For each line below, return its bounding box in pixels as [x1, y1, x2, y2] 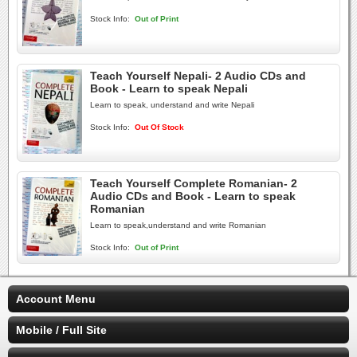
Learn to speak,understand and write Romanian [90, 221, 266, 229]
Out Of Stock [135, 123, 184, 131]
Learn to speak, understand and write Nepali [90, 100, 254, 109]
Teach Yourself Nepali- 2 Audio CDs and [90, 69, 306, 82]
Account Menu [16, 292, 96, 305]
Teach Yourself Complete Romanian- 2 [90, 177, 297, 190]
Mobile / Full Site [16, 324, 107, 336]
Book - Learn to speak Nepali [90, 82, 248, 95]
